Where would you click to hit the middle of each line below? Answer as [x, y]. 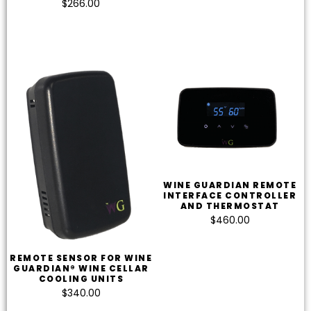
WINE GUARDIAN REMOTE [230, 185]
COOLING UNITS [81, 278]
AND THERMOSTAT [230, 206]
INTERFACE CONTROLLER [230, 196]
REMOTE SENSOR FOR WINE [81, 258]
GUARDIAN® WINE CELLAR [81, 268]
